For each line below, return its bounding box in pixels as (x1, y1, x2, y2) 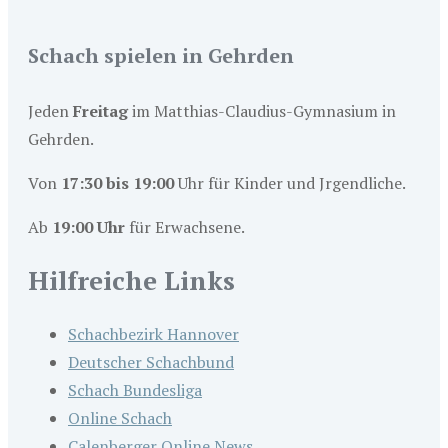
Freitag (73, 99, 128, 122)
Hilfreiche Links (28, 263, 235, 298)
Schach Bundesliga (68, 379, 202, 402)
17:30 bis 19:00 (61, 171, 174, 194)
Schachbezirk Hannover (68, 323, 239, 346)
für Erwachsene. (125, 215, 245, 238)
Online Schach (68, 407, 172, 430)
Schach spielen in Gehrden (28, 42, 294, 70)
